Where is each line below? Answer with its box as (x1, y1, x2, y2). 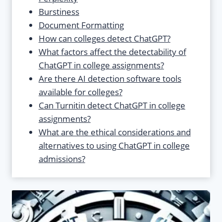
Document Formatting (38, 19, 124, 31)
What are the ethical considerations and (38, 126, 191, 138)
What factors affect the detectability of (38, 46, 186, 58)
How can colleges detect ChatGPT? (38, 33, 170, 45)
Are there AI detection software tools (38, 73, 181, 85)
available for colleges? (38, 86, 122, 98)
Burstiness (38, 6, 79, 18)
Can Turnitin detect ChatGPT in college (38, 100, 185, 111)
